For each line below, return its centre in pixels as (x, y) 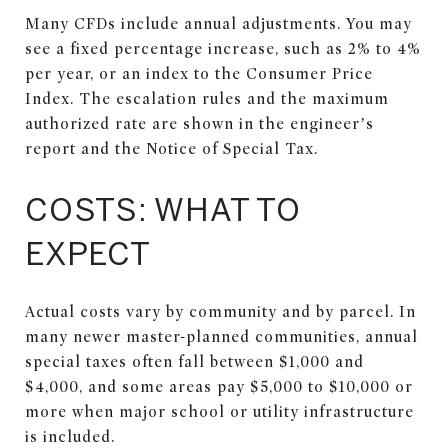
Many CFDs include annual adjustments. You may (218, 23)
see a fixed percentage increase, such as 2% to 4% (223, 48)
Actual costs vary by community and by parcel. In (220, 311)
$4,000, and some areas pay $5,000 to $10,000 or (219, 386)
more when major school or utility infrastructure (219, 411)
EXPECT (88, 252)
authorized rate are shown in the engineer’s (199, 123)
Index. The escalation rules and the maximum (207, 98)
